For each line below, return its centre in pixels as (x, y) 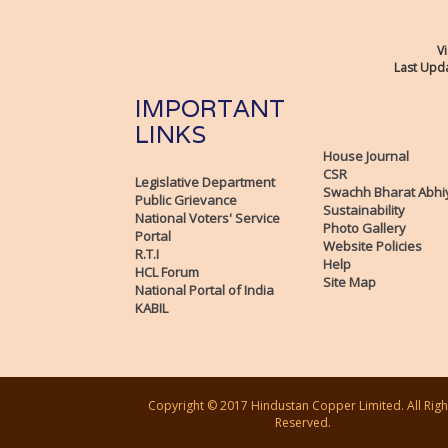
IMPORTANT (210, 109)
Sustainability (363, 210)
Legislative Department (205, 182)
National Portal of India (204, 290)
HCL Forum (167, 272)
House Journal (365, 156)
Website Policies (372, 246)
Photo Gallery (364, 228)
